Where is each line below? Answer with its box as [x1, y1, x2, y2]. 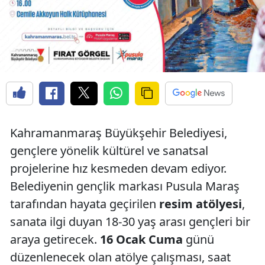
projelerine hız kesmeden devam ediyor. [10, 160, 227, 177]
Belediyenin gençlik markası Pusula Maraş [10, 178, 240, 195]
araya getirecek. [10, 231, 100, 248]
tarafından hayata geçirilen [10, 196, 159, 212]
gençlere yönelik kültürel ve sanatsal [10, 143, 208, 159]
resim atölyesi [159, 196, 242, 212]
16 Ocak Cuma [100, 231, 183, 248]
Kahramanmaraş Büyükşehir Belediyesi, [10, 125, 227, 141]
